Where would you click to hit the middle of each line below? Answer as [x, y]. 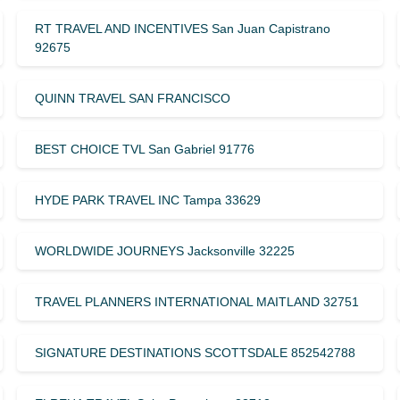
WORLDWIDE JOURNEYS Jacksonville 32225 [164, 250]
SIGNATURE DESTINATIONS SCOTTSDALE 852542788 [195, 352]
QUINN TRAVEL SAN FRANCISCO [132, 98]
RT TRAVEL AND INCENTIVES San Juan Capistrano [182, 28]
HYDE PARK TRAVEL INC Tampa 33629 [147, 200]
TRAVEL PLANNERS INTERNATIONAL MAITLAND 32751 [196, 301]
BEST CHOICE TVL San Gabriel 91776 [144, 149]
